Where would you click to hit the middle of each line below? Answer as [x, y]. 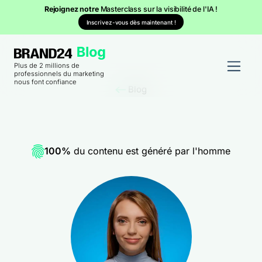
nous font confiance [45, 82]
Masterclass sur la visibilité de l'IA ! [159, 9]
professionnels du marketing [59, 74]
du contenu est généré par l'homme [151, 151]
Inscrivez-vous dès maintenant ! [131, 22]
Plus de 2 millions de [47, 66]
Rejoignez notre [72, 9]
